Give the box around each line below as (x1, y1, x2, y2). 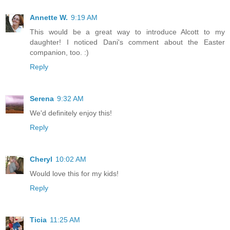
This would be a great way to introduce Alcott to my (30, 28, 225, 36)
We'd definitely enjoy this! (30, 109, 112, 118)
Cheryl (30, 155, 52, 164)
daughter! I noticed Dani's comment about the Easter (30, 38, 225, 47)
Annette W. (30, 13, 68, 22)
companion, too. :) (30, 48, 89, 57)
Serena (30, 94, 54, 103)
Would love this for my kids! (30, 169, 119, 178)
